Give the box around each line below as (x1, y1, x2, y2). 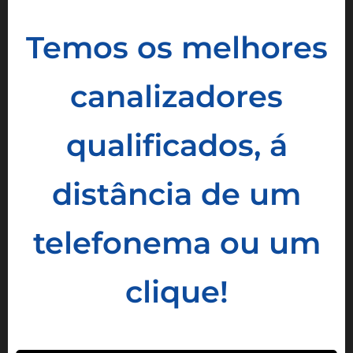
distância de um (52, 176, 301, 213)
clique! (124, 273, 229, 310)
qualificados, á (65, 127, 288, 164)
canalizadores (70, 78, 283, 115)
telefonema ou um (32, 225, 321, 262)
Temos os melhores (25, 29, 328, 66)
